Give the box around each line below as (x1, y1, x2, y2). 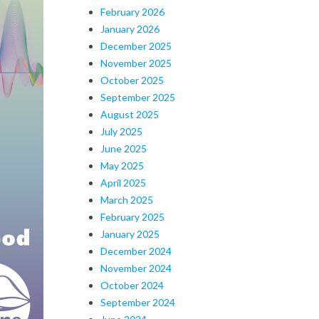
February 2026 (100, 5, 164, 18)
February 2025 (100, 210, 164, 223)
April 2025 (100, 176, 146, 189)
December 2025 (100, 39, 172, 52)
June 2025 (100, 142, 147, 155)
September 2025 (100, 90, 175, 103)
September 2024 (100, 296, 175, 308)
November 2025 (100, 56, 172, 69)
